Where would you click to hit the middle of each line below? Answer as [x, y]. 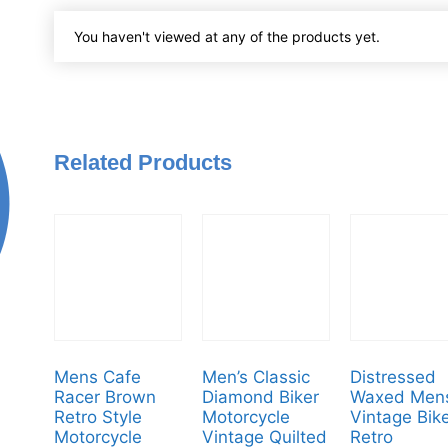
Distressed [392, 376]
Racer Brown [104, 396]
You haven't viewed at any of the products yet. [226, 36]
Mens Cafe [97, 376]
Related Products [142, 162]
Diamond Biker [260, 396]
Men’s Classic [255, 376]
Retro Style [97, 416]
